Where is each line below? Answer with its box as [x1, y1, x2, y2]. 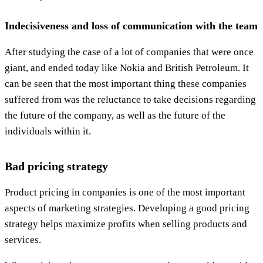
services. [5, 234, 41, 245]
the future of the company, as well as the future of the [5, 109, 225, 121]
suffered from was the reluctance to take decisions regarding [5, 93, 256, 105]
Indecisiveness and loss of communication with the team [5, 19, 258, 32]
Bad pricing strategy [5, 159, 108, 173]
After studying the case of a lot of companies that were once [5, 46, 254, 58]
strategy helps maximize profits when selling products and [5, 218, 247, 230]
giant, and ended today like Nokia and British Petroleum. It [5, 62, 249, 73]
